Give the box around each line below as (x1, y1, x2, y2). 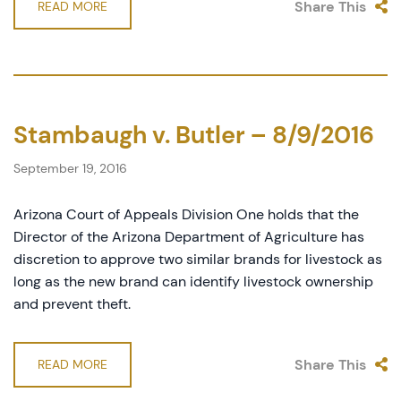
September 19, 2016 (13, 160, 127, 176)
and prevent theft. (13, 294, 131, 313)
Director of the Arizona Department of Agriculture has (13, 227, 364, 246)
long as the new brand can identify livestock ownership (13, 272, 373, 291)
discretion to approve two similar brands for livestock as (13, 250, 382, 269)
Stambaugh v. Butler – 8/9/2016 (13, 119, 374, 150)
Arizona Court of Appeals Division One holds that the (13, 205, 359, 224)
